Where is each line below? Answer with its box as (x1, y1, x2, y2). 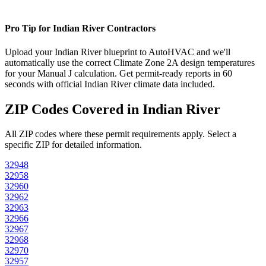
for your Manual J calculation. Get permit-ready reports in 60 (5, 68, 232, 78)
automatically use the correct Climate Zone (5, 57, 167, 68)
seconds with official (5, 78, 84, 89)
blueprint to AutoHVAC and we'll (102, 46, 230, 57)
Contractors (104, 23, 156, 34)
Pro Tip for (5, 23, 53, 34)
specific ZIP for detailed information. (5, 140, 142, 150)
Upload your (5, 46, 55, 57)
